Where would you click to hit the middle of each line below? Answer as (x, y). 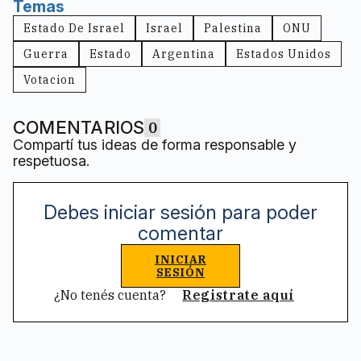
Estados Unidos (284, 54)
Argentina (184, 54)
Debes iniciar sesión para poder (180, 213)
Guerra (46, 54)
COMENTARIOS (79, 128)
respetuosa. (51, 161)
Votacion (50, 80)
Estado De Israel (74, 29)
